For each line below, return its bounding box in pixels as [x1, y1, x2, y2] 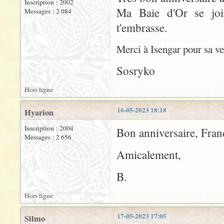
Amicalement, [116, 147, 181, 162]
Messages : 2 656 [24, 132, 71, 142]
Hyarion [24, 106, 53, 119]
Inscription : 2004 [24, 123, 73, 133]
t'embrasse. [116, 20, 167, 35]
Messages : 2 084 [24, 6, 71, 16]
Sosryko [116, 63, 155, 78]
